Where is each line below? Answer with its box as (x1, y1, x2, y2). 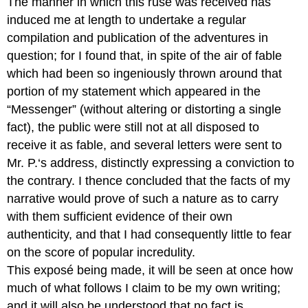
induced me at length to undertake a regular (7, 12, 247, 27)
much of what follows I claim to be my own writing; (7, 280, 281, 295)
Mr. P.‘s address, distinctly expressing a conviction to (7, 155, 295, 170)
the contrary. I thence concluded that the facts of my (7, 173, 291, 188)
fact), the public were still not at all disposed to (7, 120, 260, 134)
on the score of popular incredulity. (7, 245, 196, 259)
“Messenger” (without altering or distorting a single (7, 102, 282, 116)
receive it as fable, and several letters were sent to (7, 137, 283, 152)
